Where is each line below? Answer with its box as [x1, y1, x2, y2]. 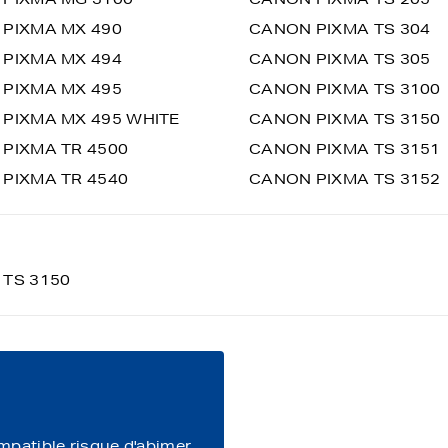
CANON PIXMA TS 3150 [249, 110, 441, 128]
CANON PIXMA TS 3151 [249, 140, 441, 158]
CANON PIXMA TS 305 [249, 50, 431, 68]
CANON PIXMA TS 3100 [249, 80, 441, 98]
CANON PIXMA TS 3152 [249, 170, 441, 188]
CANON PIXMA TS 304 [249, 20, 431, 38]
